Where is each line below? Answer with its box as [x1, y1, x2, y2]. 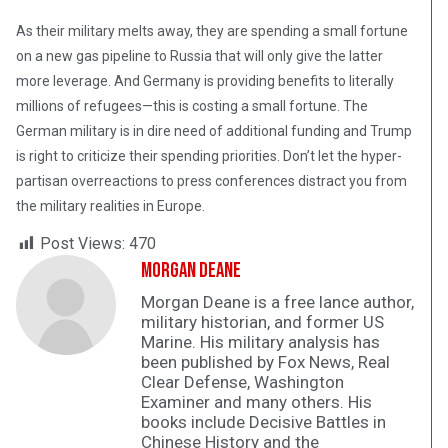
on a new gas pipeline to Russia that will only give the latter [16, 48, 383, 65]
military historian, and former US [141, 312, 384, 333]
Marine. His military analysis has [141, 332, 380, 353]
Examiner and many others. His [141, 392, 372, 413]
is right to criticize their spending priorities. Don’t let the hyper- [16, 148, 402, 165]
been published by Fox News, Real [141, 352, 390, 373]
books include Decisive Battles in [141, 412, 386, 433]
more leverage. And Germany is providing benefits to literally [16, 73, 394, 90]
